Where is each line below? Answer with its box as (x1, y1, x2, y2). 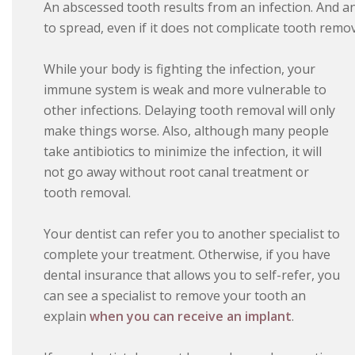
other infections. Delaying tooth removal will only (44, 101, 335, 120)
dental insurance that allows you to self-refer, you (44, 266, 340, 284)
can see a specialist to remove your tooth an (44, 287, 306, 305)
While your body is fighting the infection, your (44, 60, 315, 78)
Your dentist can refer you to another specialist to (44, 225, 340, 243)
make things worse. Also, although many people (44, 122, 329, 140)
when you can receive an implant (90, 307, 292, 326)
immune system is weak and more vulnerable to (44, 81, 326, 99)
